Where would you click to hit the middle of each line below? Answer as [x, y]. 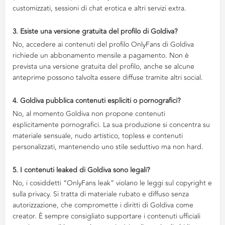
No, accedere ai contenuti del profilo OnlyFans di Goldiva [103, 44]
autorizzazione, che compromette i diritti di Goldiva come [103, 205]
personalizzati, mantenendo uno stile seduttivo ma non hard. [108, 147]
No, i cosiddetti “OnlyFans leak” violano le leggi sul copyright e [112, 183]
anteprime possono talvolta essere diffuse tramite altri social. [108, 77]
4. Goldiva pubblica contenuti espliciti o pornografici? [96, 100]
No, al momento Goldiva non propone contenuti [89, 114]
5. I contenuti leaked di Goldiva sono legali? [81, 170]
